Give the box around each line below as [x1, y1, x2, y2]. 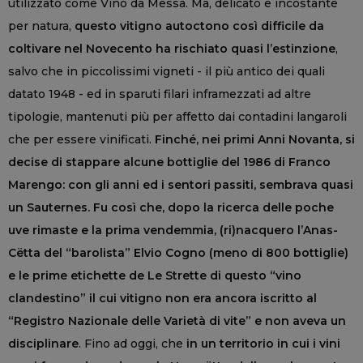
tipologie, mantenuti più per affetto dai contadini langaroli [8, 109, 347, 124]
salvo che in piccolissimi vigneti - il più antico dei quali [8, 63, 325, 79]
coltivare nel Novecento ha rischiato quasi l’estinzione [8, 41, 335, 56]
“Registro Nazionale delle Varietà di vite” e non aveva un [8, 313, 346, 328]
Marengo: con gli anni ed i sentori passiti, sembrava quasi [8, 177, 353, 192]
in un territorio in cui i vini [186, 335, 340, 351]
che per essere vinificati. [8, 131, 155, 147]
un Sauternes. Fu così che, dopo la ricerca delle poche [8, 199, 334, 215]
